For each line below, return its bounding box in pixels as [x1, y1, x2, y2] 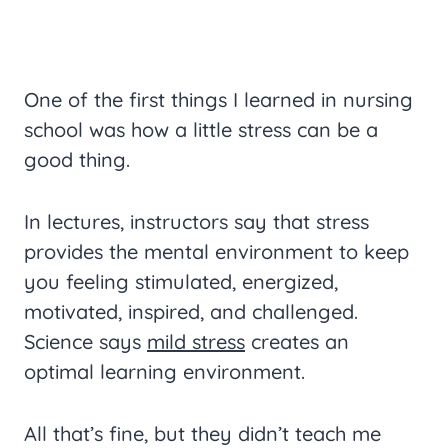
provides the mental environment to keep [24, 239, 409, 265]
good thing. [24, 147, 130, 173]
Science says [24, 329, 147, 355]
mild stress [147, 329, 245, 355]
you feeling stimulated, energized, [24, 269, 338, 295]
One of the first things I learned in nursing [24, 87, 413, 113]
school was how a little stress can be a [24, 117, 378, 143]
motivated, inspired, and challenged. [24, 299, 358, 325]
